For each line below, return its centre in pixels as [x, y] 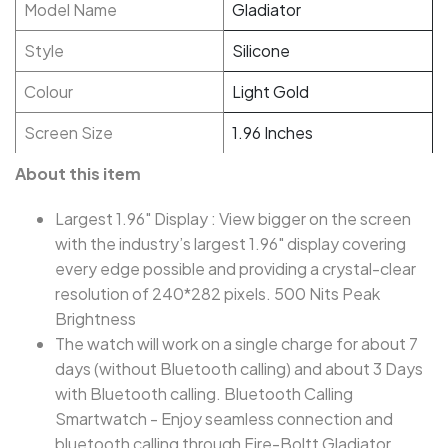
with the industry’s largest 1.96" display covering [230, 243]
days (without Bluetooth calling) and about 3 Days [239, 368]
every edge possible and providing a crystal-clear [235, 268]
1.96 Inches [272, 132]
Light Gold [270, 91]
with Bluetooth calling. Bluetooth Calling [204, 393]
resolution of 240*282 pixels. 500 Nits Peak [217, 293]
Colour [48, 91]
